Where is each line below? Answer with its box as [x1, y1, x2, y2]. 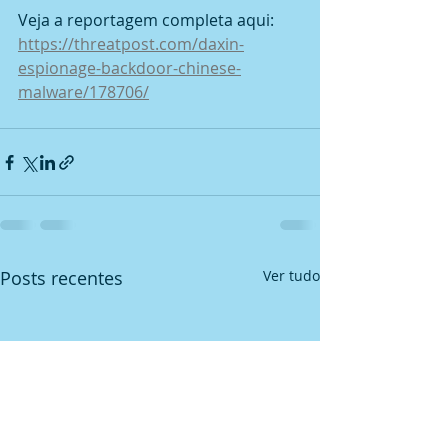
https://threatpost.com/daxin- [18, 33, 244, 56]
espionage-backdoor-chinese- [18, 57, 241, 80]
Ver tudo [263, 266, 320, 286]
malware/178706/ [18, 81, 149, 104]
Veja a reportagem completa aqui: [18, 9, 278, 32]
